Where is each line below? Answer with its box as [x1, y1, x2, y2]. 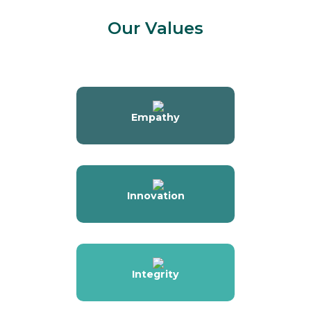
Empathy [131, 111, 180, 124]
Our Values [107, 18, 203, 39]
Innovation [126, 190, 185, 203]
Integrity [132, 268, 179, 281]
